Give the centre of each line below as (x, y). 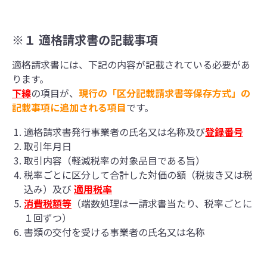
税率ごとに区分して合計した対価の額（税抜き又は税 (138, 175)
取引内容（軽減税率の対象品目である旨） (114, 161)
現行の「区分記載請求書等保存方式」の (164, 93)
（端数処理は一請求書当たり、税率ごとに (162, 204)
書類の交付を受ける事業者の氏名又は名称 (114, 232)
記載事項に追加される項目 (69, 107)
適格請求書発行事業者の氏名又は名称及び (114, 132)
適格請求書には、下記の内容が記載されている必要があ (131, 64)
